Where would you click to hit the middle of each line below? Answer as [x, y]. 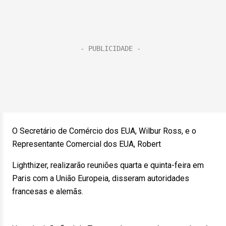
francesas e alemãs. [48, 191]
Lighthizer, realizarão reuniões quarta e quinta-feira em [108, 165]
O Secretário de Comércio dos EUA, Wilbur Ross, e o [104, 131]
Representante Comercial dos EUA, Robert [87, 144]
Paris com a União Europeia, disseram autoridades [101, 178]
